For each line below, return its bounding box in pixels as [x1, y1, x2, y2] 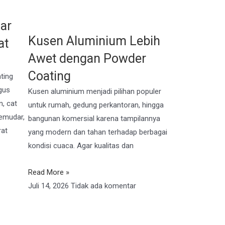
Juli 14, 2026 [28, 181, 71, 191]
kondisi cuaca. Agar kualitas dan [28, 141, 134, 150]
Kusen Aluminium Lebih [28, 34, 160, 48]
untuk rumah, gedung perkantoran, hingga [28, 100, 164, 109]
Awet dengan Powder [28, 51, 146, 66]
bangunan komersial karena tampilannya [28, 114, 160, 123]
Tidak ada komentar [71, 181, 136, 191]
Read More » [28, 168, 69, 177]
